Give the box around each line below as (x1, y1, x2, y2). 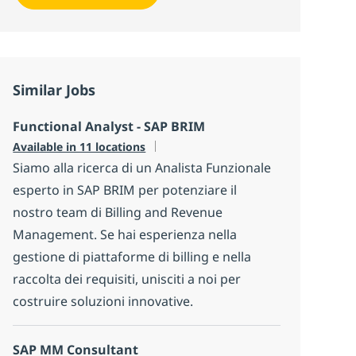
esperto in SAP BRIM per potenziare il (13, 181, 238, 199)
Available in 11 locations (13, 139, 146, 155)
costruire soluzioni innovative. (13, 292, 194, 311)
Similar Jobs (13, 80, 96, 100)
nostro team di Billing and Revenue (13, 203, 223, 222)
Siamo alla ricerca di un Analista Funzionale (13, 159, 272, 177)
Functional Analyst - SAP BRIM (13, 118, 206, 136)
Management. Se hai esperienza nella (13, 226, 238, 244)
